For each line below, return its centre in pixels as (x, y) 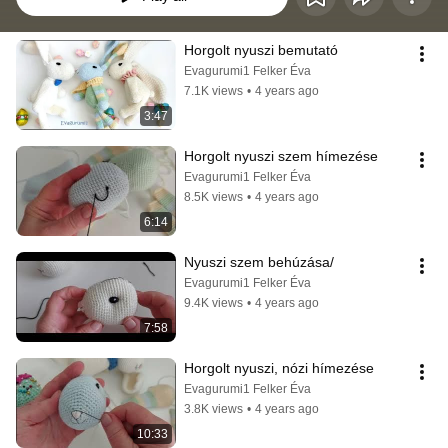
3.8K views (213, 409)
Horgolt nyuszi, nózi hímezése (279, 368)
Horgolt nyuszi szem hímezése (281, 156)
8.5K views (213, 197)
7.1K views (213, 91)
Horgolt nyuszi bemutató (261, 50)
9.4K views (213, 303)
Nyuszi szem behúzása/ (259, 262)
